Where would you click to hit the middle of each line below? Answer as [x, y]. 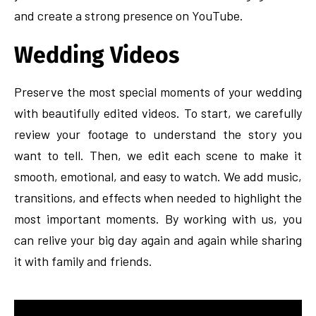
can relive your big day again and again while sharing [158, 240]
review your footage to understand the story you [158, 134]
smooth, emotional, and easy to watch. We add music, [158, 176]
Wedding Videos [97, 55]
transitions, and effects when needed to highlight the [158, 197]
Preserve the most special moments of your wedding [158, 92]
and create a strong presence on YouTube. [129, 16]
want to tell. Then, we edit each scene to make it [158, 155]
